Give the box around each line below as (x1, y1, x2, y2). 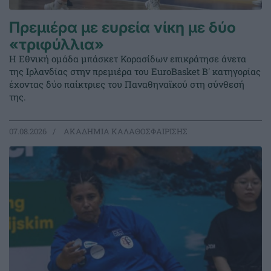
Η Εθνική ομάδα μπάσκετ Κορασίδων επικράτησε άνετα (9, 53, 246, 65)
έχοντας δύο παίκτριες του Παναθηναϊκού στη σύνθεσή (9, 78, 244, 91)
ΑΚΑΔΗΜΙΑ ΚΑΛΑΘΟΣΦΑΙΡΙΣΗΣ (62, 126, 188, 137)
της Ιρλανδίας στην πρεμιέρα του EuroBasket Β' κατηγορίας (9, 65, 261, 78)
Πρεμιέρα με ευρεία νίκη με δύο (9, 18, 236, 37)
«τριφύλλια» (9, 35, 104, 54)
